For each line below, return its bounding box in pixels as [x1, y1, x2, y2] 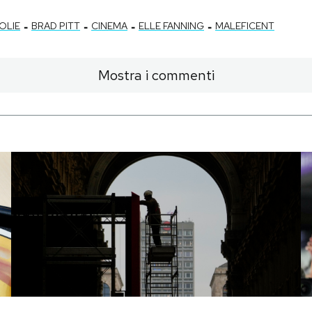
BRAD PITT [31, 19, 80, 32]
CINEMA [91, 19, 127, 32]
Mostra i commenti [97, 65, 214, 84]
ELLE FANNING [139, 19, 204, 32]
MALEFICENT [215, 19, 274, 32]
